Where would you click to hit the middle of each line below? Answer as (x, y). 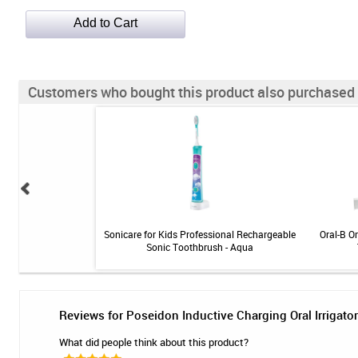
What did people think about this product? (154, 342)
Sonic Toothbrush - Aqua (199, 247)
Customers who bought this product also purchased (191, 92)
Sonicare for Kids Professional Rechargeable (199, 234)
